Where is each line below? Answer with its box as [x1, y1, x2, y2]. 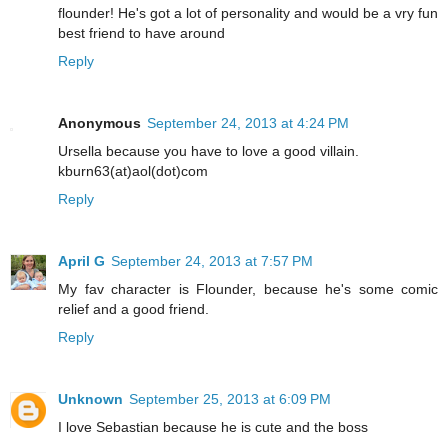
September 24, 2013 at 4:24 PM [147, 115, 349, 132]
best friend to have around [58, 25, 225, 42]
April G [58, 253, 105, 270]
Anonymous [58, 115, 141, 132]
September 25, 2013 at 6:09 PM [129, 391, 331, 408]
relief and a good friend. [58, 301, 209, 318]
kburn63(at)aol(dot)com [58, 163, 208, 180]
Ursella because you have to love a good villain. [58, 143, 359, 160]
